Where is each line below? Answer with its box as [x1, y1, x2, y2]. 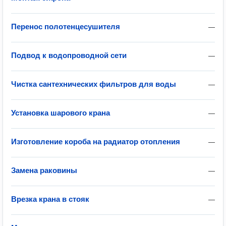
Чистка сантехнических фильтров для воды [11, 80, 176, 88]
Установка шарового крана [11, 108, 110, 117]
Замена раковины [11, 166, 77, 175]
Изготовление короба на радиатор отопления [11, 137, 180, 146]
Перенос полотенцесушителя [11, 22, 120, 31]
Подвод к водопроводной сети [11, 51, 127, 60]
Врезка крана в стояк [11, 195, 89, 203]
